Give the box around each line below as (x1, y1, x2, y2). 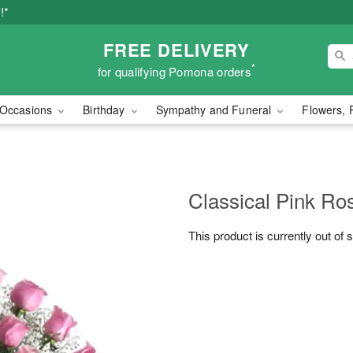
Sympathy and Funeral (155, 102, 275, 117)
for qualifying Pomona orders (97, 62, 252, 80)
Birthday (83, 102, 128, 117)
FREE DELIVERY (102, 36, 251, 62)
